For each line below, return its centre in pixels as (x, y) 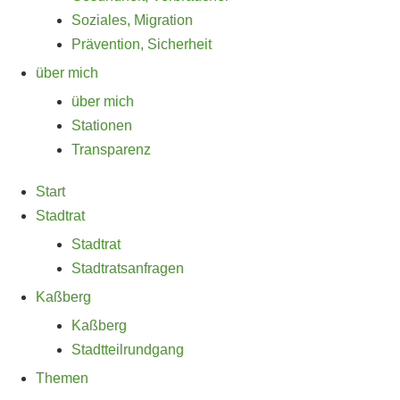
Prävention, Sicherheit (142, 44)
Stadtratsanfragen (128, 268)
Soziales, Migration (132, 20)
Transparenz (111, 150)
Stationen (102, 125)
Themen (62, 378)
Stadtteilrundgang (128, 350)
